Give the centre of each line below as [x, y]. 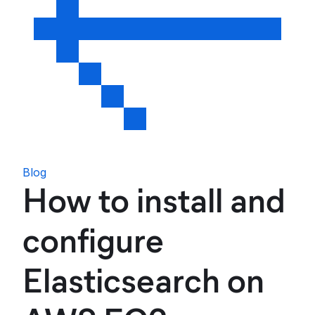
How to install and [154, 200]
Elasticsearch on [143, 281]
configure [93, 240]
